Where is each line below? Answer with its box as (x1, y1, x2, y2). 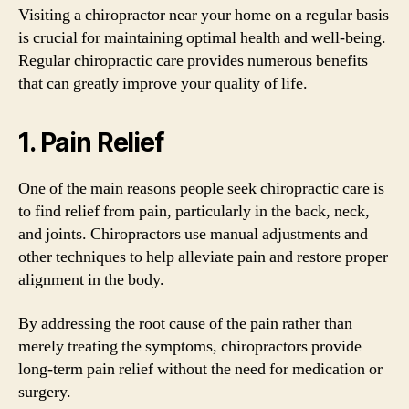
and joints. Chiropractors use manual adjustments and (18, 224, 368, 245)
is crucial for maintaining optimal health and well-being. (18, 27, 386, 48)
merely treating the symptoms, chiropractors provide (18, 335, 362, 357)
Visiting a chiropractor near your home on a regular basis (18, 5, 389, 26)
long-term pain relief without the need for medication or (18, 358, 383, 380)
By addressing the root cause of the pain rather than (18, 312, 352, 334)
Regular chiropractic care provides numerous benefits (18, 50, 368, 71)
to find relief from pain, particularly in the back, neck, (18, 201, 370, 222)
